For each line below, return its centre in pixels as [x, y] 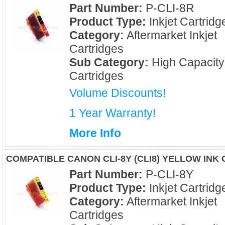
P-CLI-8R [168, 8]
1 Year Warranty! [113, 113]
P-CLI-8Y [168, 174]
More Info [95, 133]
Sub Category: [109, 62]
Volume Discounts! [118, 93]
